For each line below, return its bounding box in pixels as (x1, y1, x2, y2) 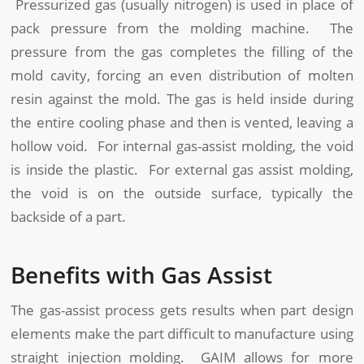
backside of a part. (11, 206, 127, 226)
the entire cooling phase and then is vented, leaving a (11, 112, 353, 132)
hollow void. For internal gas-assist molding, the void (11, 136, 353, 155)
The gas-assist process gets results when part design (11, 301, 353, 320)
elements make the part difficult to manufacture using (11, 324, 353, 344)
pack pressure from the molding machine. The (11, 18, 353, 37)
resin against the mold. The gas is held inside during (11, 89, 353, 108)
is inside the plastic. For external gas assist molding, (11, 159, 353, 179)
